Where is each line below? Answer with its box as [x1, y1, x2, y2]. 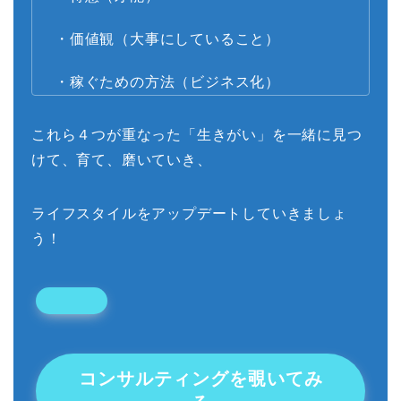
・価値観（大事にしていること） [55, 31, 280, 47]
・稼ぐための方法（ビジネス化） [55, 74, 280, 90]
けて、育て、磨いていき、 [31, 152, 212, 168]
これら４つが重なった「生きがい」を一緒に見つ [31, 127, 363, 143]
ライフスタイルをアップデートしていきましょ [31, 206, 347, 222]
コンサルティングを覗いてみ [78, 369, 323, 389]
